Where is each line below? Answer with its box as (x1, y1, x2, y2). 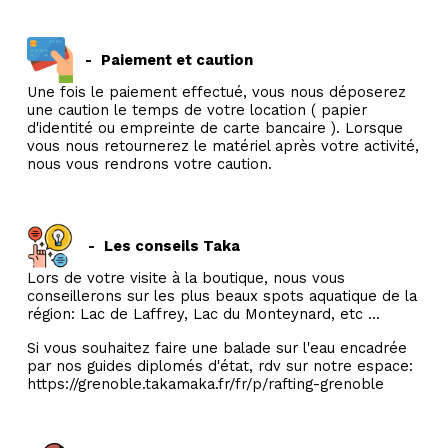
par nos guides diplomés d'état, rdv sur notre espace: (27, 357, 413, 375)
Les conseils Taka (104, 237, 244, 255)
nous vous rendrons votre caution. (27, 155, 272, 173)
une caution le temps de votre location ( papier (27, 101, 367, 119)
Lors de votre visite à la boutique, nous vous (27, 269, 345, 287)
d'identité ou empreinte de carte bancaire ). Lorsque (27, 119, 403, 137)
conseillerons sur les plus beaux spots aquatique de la (27, 287, 417, 305)
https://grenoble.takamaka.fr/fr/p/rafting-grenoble (27, 375, 384, 393)
